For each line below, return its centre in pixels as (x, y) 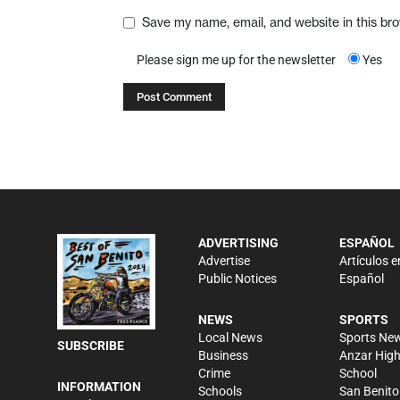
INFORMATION (99, 386)
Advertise (224, 260)
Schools (220, 391)
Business (223, 355)
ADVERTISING (238, 242)
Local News (230, 337)
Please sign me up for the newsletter (236, 59)
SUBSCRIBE (91, 345)
